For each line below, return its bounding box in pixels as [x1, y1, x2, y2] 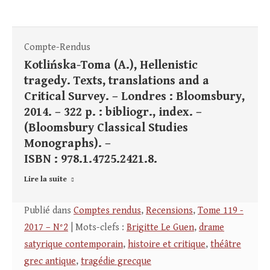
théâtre [210, 239, 241, 251]
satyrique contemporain [24, 239, 123, 251]
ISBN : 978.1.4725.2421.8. [24, 152, 157, 167]
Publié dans [24, 205, 74, 217]
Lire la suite [24, 175, 67, 184]
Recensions [146, 205, 193, 217]
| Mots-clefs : [68, 222, 127, 234]
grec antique [24, 256, 76, 268]
